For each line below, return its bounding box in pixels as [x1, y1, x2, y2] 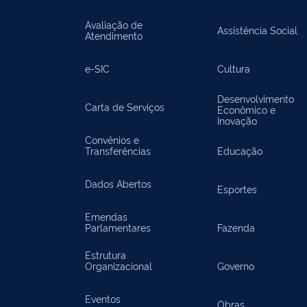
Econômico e [217, 103, 276, 116]
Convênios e [85, 133, 139, 146]
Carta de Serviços [85, 100, 164, 113]
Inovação [217, 114, 258, 127]
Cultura [217, 62, 251, 75]
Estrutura [85, 248, 126, 261]
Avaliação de [85, 18, 143, 31]
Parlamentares [85, 221, 151, 234]
